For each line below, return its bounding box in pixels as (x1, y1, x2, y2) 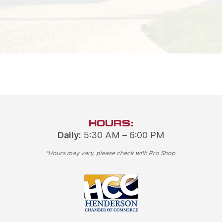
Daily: (57, 130, 81, 141)
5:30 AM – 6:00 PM (81, 130, 165, 141)
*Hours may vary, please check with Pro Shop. (45, 150, 177, 157)
